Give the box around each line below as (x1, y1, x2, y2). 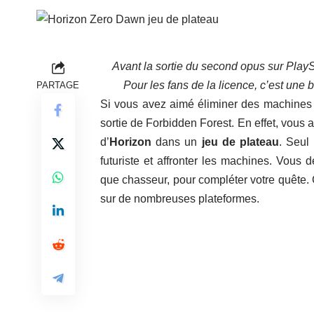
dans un (151, 136, 202, 149)
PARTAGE (36, 80, 79, 91)
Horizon (109, 136, 151, 149)
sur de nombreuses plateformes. (100, 193, 259, 205)
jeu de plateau (201, 136, 280, 149)
